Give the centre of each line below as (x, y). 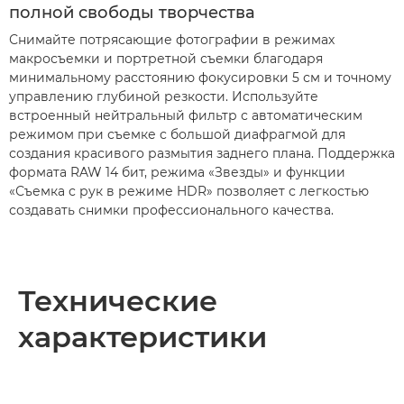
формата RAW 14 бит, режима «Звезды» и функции (177, 172)
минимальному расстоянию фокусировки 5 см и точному (200, 78)
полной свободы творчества (132, 13)
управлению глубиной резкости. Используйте (164, 96)
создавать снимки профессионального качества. (171, 210)
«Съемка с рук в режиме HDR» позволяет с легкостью (189, 191)
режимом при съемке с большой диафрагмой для (177, 134)
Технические (118, 301)
